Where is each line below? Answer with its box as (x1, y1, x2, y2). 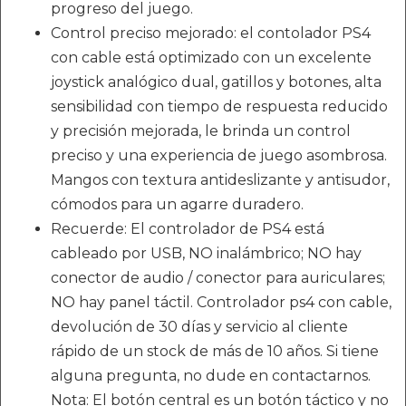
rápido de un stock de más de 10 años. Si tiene (51, 343, 379, 360)
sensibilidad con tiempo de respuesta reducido (51, 98, 388, 115)
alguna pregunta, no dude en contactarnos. (51, 367, 371, 384)
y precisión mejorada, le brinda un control (51, 122, 351, 140)
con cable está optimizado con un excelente (51, 49, 372, 66)
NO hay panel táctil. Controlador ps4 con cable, (51, 294, 391, 311)
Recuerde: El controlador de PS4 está (51, 220, 324, 237)
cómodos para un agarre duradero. (51, 196, 304, 213)
